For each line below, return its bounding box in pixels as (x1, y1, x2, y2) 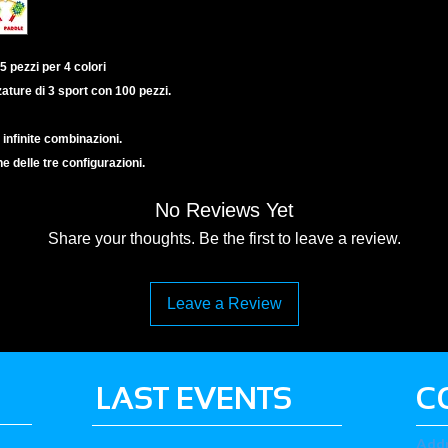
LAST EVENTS (96, 382, 292, 415)
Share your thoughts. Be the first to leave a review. (47, 230, 401, 247)
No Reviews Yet (154, 199, 294, 221)
